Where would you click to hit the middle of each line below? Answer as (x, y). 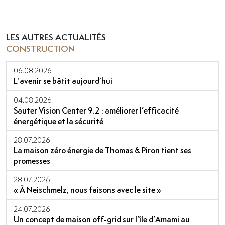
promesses (32, 161)
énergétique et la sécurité (59, 121)
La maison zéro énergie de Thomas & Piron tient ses (103, 151)
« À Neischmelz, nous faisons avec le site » (88, 190)
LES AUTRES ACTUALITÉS (56, 37)
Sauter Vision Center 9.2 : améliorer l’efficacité (96, 110)
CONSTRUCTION (40, 48)
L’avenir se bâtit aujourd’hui (63, 81)
